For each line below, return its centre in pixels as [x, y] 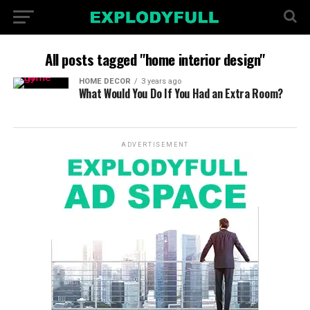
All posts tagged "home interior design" [155, 59]
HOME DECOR [104, 81]
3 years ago [161, 81]
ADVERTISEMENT [155, 145]
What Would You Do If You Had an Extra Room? [181, 93]
